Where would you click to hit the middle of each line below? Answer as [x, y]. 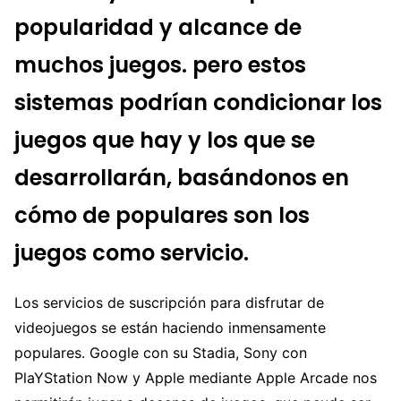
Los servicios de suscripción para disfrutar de [169, 302]
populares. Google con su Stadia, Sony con [161, 352]
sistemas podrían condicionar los [198, 102]
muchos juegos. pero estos [160, 64]
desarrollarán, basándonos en [182, 177]
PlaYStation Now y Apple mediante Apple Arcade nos [196, 377]
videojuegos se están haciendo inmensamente [170, 327]
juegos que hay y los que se [165, 140]
